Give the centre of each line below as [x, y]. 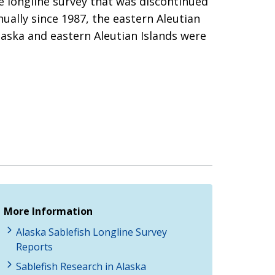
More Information [48, 211]
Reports [34, 246]
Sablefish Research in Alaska [81, 266]
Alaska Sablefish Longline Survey [91, 232]
